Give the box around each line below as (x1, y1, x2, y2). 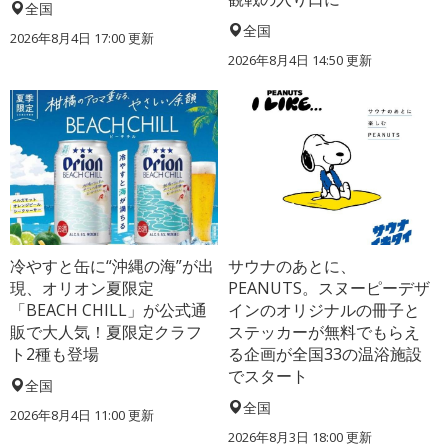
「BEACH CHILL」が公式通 (10, 299, 207, 322)
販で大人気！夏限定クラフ (10, 321, 202, 344)
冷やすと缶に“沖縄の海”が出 (10, 255, 214, 278)
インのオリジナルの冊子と (228, 299, 421, 322)
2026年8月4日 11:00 (10, 406, 125, 425)
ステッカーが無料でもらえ (228, 321, 421, 344)
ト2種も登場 (10, 343, 99, 366)
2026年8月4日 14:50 (228, 50, 344, 69)
